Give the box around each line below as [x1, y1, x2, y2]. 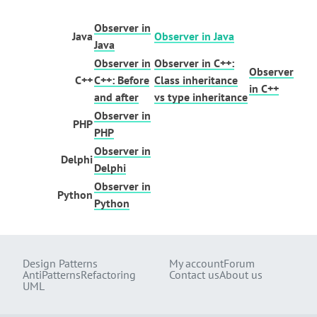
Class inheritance [154, 73, 238, 87]
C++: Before [94, 73, 149, 87]
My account [169, 256, 224, 270]
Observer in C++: [154, 56, 234, 70]
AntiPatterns [23, 267, 81, 282]
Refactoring [81, 267, 136, 282]
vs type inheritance [154, 90, 248, 104]
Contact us [169, 267, 219, 282]
